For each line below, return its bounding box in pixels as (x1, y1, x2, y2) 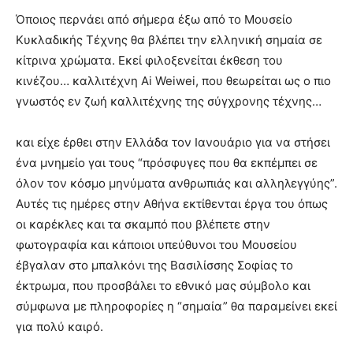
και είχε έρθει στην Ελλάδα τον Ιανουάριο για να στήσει (16, 134, 330, 150)
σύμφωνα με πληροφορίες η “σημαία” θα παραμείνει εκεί (16, 298, 337, 314)
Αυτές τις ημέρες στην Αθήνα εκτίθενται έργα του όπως (16, 195, 328, 211)
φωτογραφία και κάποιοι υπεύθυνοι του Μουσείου (16, 236, 297, 252)
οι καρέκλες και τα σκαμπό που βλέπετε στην (16, 216, 270, 232)
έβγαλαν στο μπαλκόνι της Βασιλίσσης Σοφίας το (16, 257, 293, 273)
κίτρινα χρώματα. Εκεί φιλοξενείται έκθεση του (16, 52, 283, 68)
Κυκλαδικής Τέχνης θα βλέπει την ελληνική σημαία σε (16, 32, 322, 47)
